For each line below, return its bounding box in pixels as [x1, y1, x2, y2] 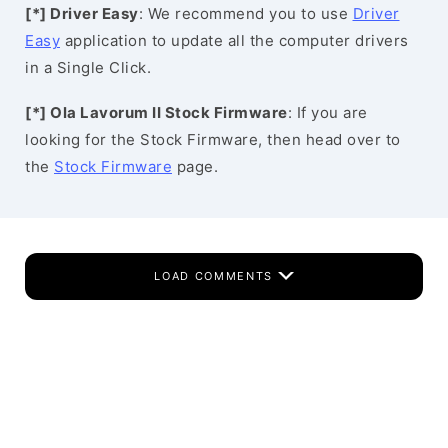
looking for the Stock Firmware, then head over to [25, 130, 401, 149]
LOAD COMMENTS [154, 269, 278, 283]
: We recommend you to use [138, 4, 353, 23]
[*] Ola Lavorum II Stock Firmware [25, 103, 288, 122]
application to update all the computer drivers [60, 31, 409, 50]
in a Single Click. [25, 58, 151, 77]
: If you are [287, 103, 368, 122]
